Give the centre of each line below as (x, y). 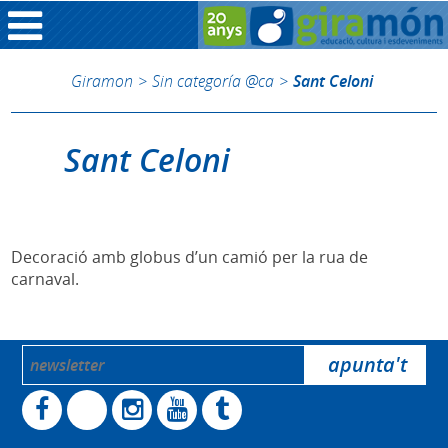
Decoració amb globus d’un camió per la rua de (190, 257)
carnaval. (45, 279)
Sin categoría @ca (212, 80)
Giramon (101, 80)
